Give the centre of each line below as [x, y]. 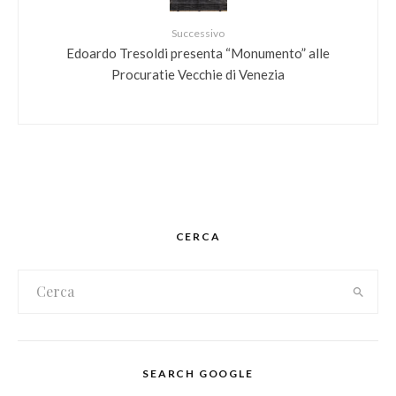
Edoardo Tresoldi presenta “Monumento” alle [198, 53]
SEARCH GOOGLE [198, 374]
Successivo [198, 34]
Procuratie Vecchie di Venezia [198, 74]
